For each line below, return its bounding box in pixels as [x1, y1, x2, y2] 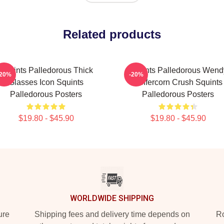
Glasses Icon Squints [8, 78, 83, 86]
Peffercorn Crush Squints [133, 78, 222, 86]
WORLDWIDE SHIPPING [70, 193, 154, 203]
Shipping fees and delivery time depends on [34, 210, 190, 218]
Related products [63, 27, 161, 41]
